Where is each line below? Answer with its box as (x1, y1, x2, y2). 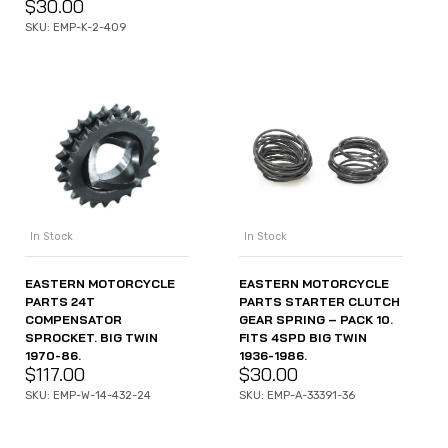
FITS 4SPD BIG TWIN (239, 329, 367, 345)
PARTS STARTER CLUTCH (239, 293, 400, 309)
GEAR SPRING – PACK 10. (239, 311, 393, 327)
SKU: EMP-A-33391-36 (239, 388, 355, 402)
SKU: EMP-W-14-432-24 (25, 388, 151, 402)
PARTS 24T (25, 293, 95, 309)
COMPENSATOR (25, 311, 122, 327)
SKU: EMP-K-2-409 (25, 21, 126, 35)
